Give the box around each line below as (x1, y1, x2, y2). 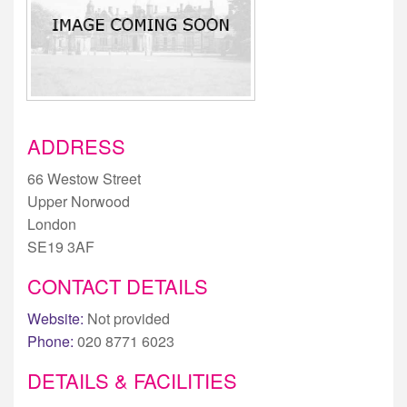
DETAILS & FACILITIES (27, 365, 237, 394)
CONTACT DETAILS (27, 271, 208, 300)
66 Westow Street (27, 167, 141, 189)
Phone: (27, 330, 74, 352)
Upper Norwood (27, 190, 130, 212)
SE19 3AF (27, 235, 94, 257)
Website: (27, 307, 84, 329)
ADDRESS (27, 131, 125, 160)
